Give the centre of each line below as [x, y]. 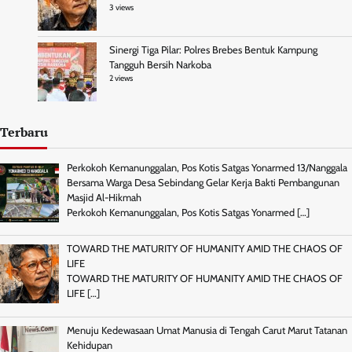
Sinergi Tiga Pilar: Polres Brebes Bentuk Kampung [213, 49]
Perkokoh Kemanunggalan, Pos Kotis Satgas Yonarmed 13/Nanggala [207, 167]
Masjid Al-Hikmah [104, 197]
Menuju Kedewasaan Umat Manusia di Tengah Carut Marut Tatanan [207, 330]
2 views [121, 78]
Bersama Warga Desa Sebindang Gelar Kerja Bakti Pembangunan [203, 182]
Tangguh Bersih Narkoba [160, 64]
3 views [121, 7]
